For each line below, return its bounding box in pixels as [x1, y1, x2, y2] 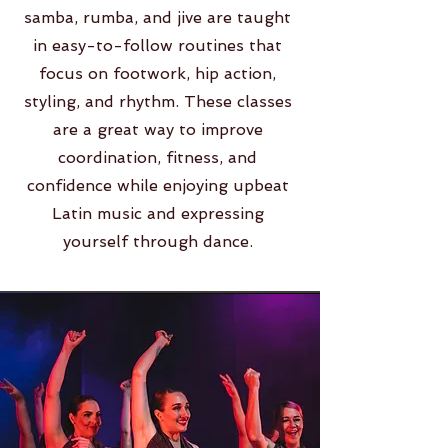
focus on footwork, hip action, [39, 64, 276, 83]
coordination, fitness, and [58, 148, 257, 167]
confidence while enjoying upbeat [26, 176, 289, 195]
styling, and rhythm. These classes [23, 92, 292, 111]
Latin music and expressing [51, 204, 264, 223]
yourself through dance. [62, 232, 253, 251]
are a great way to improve [52, 120, 263, 139]
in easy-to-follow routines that [33, 36, 282, 55]
